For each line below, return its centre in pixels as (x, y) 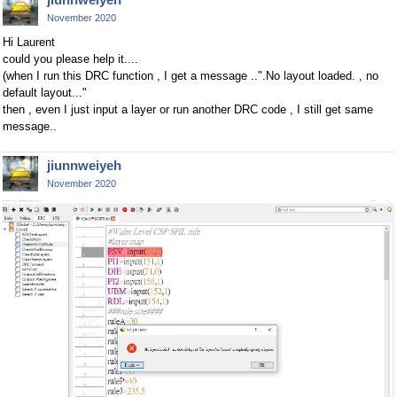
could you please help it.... (70, 59)
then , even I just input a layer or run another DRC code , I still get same (188, 110)
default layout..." (45, 93)
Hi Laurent (29, 43)
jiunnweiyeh (84, 166)
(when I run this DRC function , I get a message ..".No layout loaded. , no (191, 76)
